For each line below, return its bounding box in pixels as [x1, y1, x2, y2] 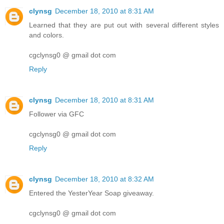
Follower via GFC [29, 110, 84, 118]
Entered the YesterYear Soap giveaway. [29, 189, 154, 197]
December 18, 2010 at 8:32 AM [55, 175, 154, 183]
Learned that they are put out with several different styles [29, 21, 219, 29]
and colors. [29, 31, 64, 39]
